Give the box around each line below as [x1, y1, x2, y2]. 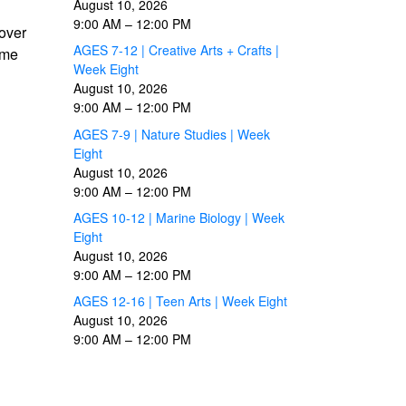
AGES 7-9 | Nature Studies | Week [73, 124, 270, 143]
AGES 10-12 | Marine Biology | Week [73, 208, 285, 227]
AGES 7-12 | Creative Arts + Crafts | [73, 41, 279, 60]
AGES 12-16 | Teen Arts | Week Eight [73, 292, 287, 311]
